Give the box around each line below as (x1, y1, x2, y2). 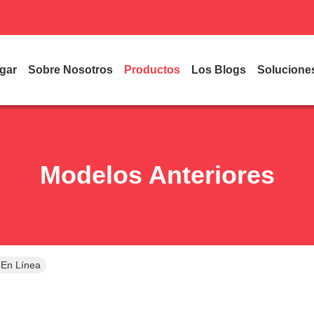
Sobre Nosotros (28, 64, 113, 76)
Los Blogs (191, 64, 246, 76)
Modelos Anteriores (39, 161, 275, 189)
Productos (124, 64, 180, 76)
